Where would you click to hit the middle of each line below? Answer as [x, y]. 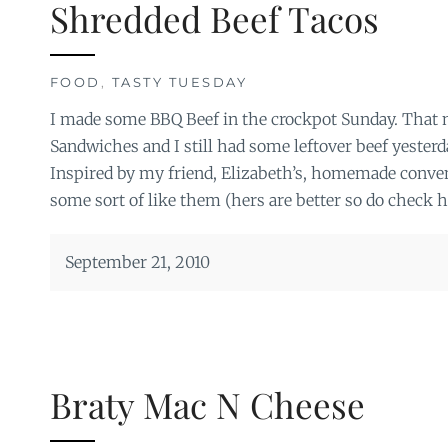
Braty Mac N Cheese [207, 405]
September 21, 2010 [137, 262]
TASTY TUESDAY [179, 82]
